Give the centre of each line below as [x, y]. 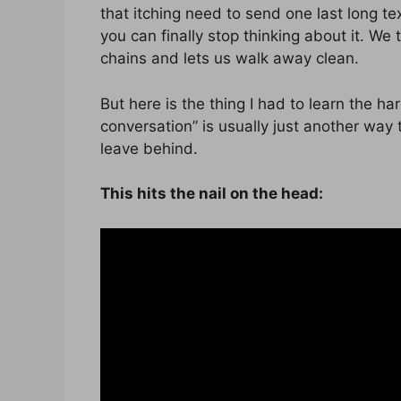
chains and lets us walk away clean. [230, 59]
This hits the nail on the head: [212, 194]
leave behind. [149, 148]
